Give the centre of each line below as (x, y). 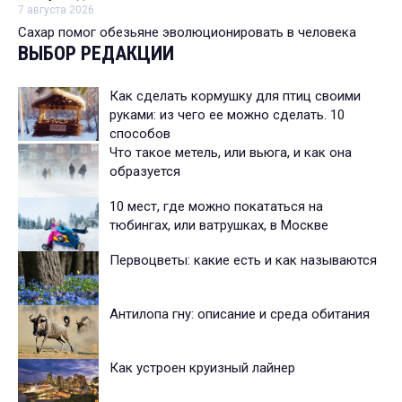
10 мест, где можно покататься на (216, 207)
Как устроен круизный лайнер (202, 368)
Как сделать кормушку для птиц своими (235, 96)
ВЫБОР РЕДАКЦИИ (96, 54)
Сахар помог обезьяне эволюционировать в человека (187, 33)
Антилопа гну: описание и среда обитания (240, 315)
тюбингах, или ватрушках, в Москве (219, 226)
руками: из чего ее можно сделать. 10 (227, 115)
